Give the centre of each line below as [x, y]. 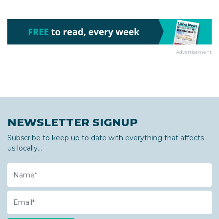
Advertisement [194, 52]
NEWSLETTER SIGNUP [73, 122]
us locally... [25, 148]
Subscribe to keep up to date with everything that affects [106, 138]
